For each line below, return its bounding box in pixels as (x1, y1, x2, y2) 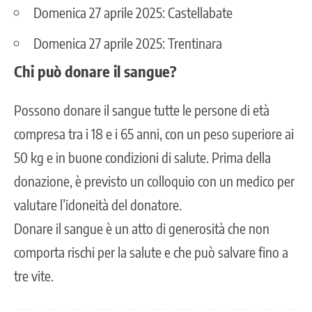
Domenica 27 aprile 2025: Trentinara (33, 34, 222, 52)
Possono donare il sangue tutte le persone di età (14, 101, 270, 119)
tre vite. (14, 267, 54, 285)
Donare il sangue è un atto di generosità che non (14, 219, 270, 237)
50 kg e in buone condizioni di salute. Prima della (14, 148, 271, 166)
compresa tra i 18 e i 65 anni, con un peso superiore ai (14, 125, 294, 143)
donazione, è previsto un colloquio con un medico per (14, 172, 295, 190)
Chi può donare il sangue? (14, 61, 177, 81)
